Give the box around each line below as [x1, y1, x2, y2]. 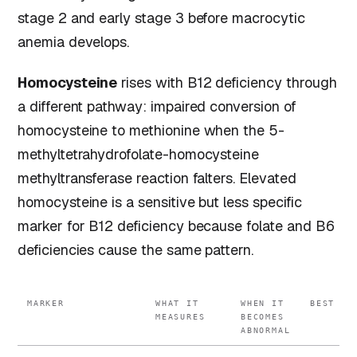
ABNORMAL [241, 325, 291, 335]
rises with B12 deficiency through [117, 73, 337, 92]
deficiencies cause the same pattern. [18, 241, 254, 260]
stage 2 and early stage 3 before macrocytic [18, 8, 305, 27]
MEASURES [155, 312, 206, 321]
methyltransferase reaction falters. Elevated [18, 169, 296, 188]
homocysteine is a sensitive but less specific [18, 193, 302, 212]
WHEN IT [241, 298, 284, 308]
